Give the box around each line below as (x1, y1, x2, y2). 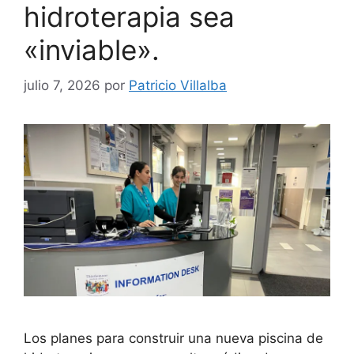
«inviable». (24, 33, 160, 66)
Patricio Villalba (129, 77, 227, 93)
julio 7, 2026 (24, 77, 100, 93)
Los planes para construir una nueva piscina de (24, 330, 323, 346)
